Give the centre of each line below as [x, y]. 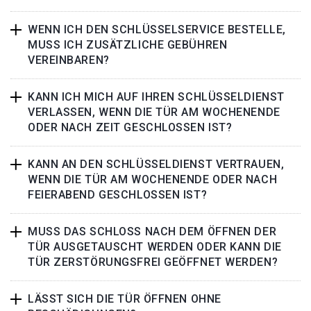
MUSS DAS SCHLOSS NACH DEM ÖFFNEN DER [152, 232]
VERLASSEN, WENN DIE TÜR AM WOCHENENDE [154, 112]
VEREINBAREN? [69, 60]
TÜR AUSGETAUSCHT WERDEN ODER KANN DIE [155, 247]
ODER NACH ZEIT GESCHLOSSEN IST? [130, 127]
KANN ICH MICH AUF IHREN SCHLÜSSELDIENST [156, 97]
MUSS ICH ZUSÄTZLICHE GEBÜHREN [128, 45]
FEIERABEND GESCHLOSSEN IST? [118, 195]
